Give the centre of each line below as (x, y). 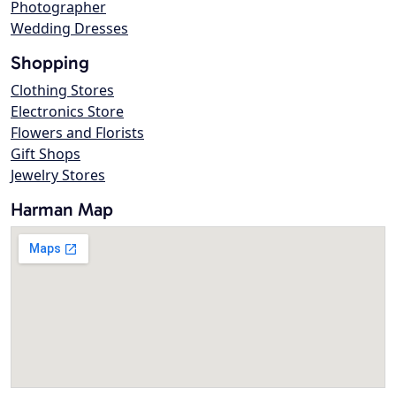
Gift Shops (46, 154)
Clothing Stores (62, 91)
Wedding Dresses (69, 29)
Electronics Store (67, 112)
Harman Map (62, 209)
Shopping (50, 63)
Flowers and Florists (77, 133)
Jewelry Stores (58, 175)
